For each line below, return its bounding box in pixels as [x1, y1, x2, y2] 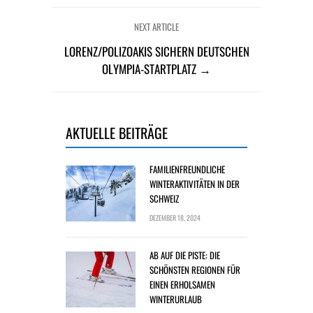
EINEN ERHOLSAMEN [150, 277, 215, 291]
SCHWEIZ [150, 191, 179, 205]
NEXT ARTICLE [134, 20, 179, 34]
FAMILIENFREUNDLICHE [150, 162, 225, 176]
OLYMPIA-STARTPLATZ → [102, 60, 211, 78]
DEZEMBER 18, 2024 [150, 212, 201, 223]
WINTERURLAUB [150, 292, 202, 306]
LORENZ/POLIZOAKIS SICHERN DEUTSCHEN [64, 43, 249, 60]
